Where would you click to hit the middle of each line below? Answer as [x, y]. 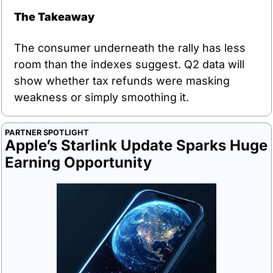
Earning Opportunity [78, 162]
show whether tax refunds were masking [122, 80]
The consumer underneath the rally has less [130, 48]
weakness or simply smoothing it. [101, 97]
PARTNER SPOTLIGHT [47, 132]
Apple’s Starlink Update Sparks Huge [136, 145]
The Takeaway [54, 16]
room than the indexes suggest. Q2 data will [129, 64]
